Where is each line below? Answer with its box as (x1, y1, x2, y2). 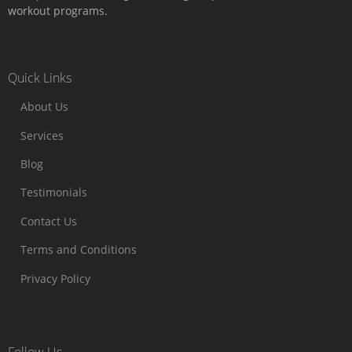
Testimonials (20, 185, 87, 200)
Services (20, 127, 64, 143)
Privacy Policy (20, 270, 90, 286)
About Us (20, 99, 68, 115)
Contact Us (20, 213, 77, 229)
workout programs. (8, 3, 108, 19)
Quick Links (8, 69, 71, 87)
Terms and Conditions (20, 242, 137, 258)
